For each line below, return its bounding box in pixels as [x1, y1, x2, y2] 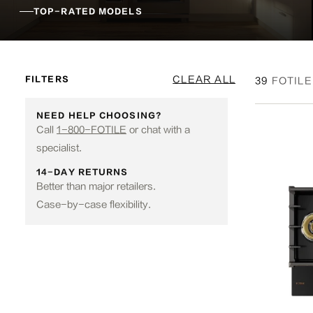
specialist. [36, 143, 82, 153]
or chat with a [126, 124, 190, 135]
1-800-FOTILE [57, 124, 126, 135]
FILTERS [25, 75, 69, 84]
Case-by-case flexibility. [36, 199, 151, 210]
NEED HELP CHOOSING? [36, 111, 161, 120]
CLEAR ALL [173, 74, 235, 85]
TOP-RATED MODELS [34, 7, 143, 16]
